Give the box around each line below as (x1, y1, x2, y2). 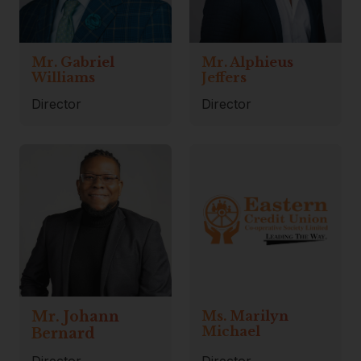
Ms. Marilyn (201, 307, 289, 324)
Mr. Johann (31, 307, 120, 326)
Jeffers (201, 69, 247, 86)
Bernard (31, 324, 96, 342)
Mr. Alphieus (201, 54, 294, 71)
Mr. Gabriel (31, 54, 115, 71)
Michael (201, 322, 261, 339)
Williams (31, 69, 96, 86)
